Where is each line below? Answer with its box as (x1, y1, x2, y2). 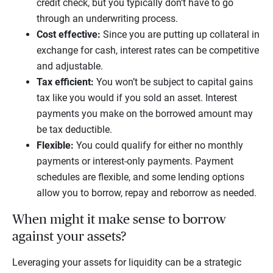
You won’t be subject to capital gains (96, 76, 253, 88)
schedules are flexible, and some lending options (37, 171, 244, 183)
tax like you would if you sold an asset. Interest (37, 92, 237, 104)
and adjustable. (37, 60, 105, 73)
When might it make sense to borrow (12, 213, 226, 227)
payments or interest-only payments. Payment (37, 155, 233, 168)
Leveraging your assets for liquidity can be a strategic (12, 257, 241, 269)
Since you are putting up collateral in (101, 29, 260, 41)
